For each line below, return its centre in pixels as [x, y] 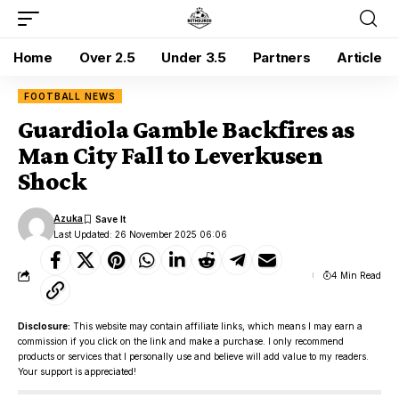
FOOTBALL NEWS [70, 96]
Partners [281, 57]
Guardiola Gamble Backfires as [186, 130]
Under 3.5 [194, 57]
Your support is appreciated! [77, 371]
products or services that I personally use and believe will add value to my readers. [193, 356]
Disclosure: [44, 326]
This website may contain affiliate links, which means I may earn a [216, 326]
